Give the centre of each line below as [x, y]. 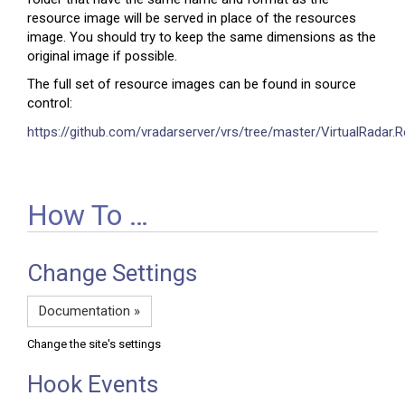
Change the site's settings [94, 344]
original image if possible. [102, 56]
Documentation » [89, 311]
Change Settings [112, 273]
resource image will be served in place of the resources [192, 18]
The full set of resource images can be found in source [192, 85]
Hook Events [93, 385]
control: [50, 104]
